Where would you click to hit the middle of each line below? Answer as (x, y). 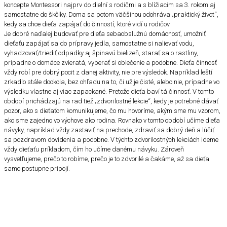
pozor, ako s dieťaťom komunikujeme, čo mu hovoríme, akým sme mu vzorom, (112, 110)
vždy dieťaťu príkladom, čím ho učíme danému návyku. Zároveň (94, 149)
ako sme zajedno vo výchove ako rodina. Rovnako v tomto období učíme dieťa (112, 120)
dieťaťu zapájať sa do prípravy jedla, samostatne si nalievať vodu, (99, 43)
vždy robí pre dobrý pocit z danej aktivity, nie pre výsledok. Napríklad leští (108, 72)
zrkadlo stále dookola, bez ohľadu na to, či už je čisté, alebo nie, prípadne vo (112, 82)
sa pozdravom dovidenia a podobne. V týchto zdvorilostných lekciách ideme (111, 139)
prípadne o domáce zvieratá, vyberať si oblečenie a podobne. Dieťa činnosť (110, 62)
